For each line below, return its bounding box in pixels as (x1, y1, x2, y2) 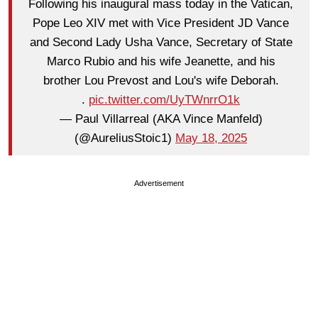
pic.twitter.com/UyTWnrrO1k (89, 93, 240, 107)
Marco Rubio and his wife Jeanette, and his (46, 55, 275, 69)
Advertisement (134, 178, 184, 187)
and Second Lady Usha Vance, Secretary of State (29, 35, 292, 50)
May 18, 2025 (175, 131, 247, 146)
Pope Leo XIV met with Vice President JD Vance (33, 16, 289, 31)
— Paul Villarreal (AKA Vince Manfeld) (59, 112, 263, 126)
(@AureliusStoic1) (75, 131, 175, 146)
